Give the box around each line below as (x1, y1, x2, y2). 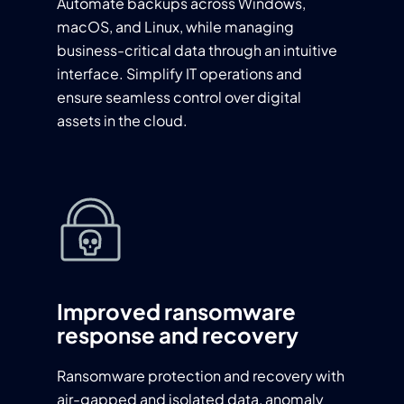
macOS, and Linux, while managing (57, 17, 294, 36)
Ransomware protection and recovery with (57, 366, 344, 385)
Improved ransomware (57, 298, 296, 325)
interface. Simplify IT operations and (57, 64, 302, 83)
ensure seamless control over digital (57, 87, 301, 106)
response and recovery (57, 321, 298, 348)
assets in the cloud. (57, 111, 188, 130)
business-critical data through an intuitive (57, 41, 337, 60)
